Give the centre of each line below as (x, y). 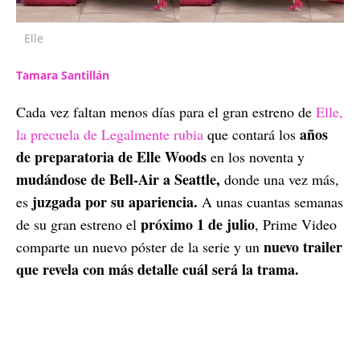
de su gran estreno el (76, 224)
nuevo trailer (303, 246)
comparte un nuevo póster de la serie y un (140, 246)
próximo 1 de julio (196, 224)
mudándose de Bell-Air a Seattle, (118, 179)
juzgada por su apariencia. (113, 201)
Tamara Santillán (63, 75)
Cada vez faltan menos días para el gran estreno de (164, 111)
